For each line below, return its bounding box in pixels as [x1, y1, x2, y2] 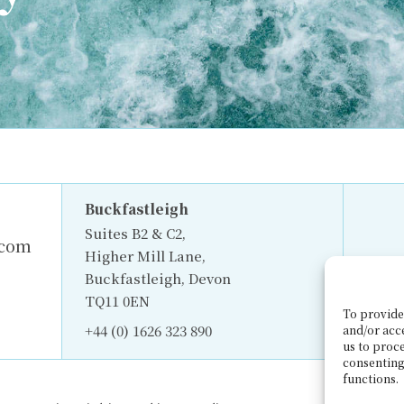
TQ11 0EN [84, 291, 150, 310]
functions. [343, 371, 399, 386]
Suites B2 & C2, [84, 224, 186, 243]
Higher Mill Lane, [84, 246, 206, 265]
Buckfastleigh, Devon [84, 269, 231, 288]
